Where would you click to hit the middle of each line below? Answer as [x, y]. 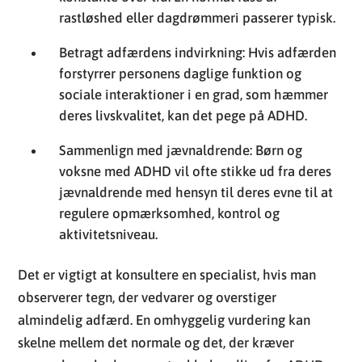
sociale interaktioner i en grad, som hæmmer [194, 94]
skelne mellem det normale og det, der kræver [156, 342]
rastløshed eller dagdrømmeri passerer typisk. [198, 17]
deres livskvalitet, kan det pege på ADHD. [183, 115]
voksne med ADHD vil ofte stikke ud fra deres [196, 171]
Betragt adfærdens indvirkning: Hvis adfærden [198, 52]
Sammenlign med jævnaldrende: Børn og [181, 150]
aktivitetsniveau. [109, 234]
